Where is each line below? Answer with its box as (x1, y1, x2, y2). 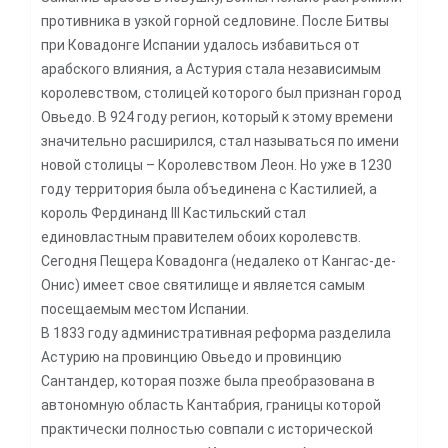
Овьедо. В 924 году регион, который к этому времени (41, 108, 393, 125)
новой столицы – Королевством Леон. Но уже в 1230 (41, 156, 392, 173)
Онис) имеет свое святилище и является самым (41, 276, 365, 293)
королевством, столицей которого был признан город (41, 84, 402, 101)
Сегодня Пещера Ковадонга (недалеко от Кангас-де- (41, 252, 396, 269)
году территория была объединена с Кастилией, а (41, 180, 377, 197)
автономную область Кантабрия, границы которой (41, 396, 381, 413)
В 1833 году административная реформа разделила (41, 324, 391, 341)
